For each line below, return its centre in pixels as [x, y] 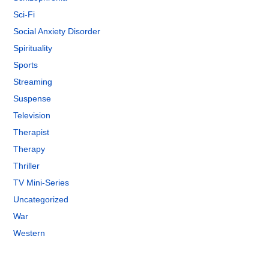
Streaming [33, 82]
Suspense [32, 98]
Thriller [27, 166]
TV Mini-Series [41, 183]
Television [32, 115]
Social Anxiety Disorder [57, 31]
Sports [26, 65]
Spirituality [33, 48]
